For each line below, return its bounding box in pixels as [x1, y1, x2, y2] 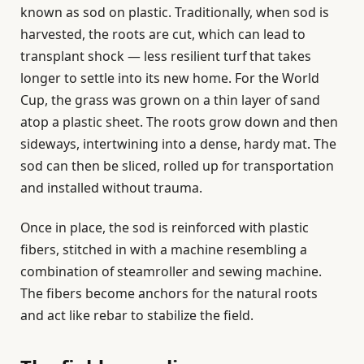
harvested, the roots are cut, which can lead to [20, 24, 305, 43]
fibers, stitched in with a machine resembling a [20, 240, 307, 258]
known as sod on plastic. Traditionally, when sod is [20, 2, 329, 21]
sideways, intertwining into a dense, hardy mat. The [20, 134, 336, 153]
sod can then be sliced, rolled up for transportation [20, 156, 334, 175]
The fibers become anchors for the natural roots [20, 284, 318, 302]
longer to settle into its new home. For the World [20, 68, 319, 87]
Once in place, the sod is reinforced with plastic [20, 218, 309, 236]
